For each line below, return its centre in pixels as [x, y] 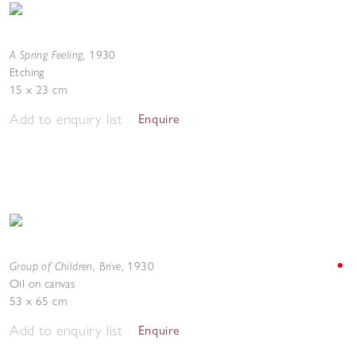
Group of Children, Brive [66, 266]
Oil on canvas [43, 284]
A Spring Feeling [46, 54]
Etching [27, 72]
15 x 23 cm [38, 90]
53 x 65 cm [38, 301]
